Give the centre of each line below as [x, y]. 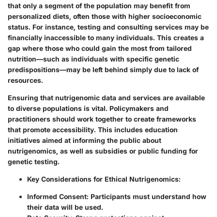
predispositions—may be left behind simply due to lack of [103, 69]
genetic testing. [34, 161]
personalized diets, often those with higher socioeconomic [105, 16]
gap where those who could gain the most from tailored [100, 48]
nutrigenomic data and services [108, 97]
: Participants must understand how [147, 196]
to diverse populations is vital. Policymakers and [88, 108]
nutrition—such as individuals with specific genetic [93, 59]
